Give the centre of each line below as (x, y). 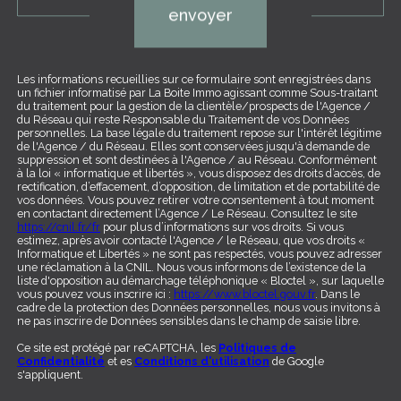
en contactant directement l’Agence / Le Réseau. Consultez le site (187, 213)
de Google (297, 361)
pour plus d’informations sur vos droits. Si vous (222, 226)
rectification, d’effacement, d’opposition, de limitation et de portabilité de (198, 186)
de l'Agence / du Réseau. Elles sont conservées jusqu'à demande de (193, 146)
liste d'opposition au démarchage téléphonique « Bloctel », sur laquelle (200, 280)
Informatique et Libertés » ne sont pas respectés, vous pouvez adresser (200, 253)
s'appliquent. (50, 374)
